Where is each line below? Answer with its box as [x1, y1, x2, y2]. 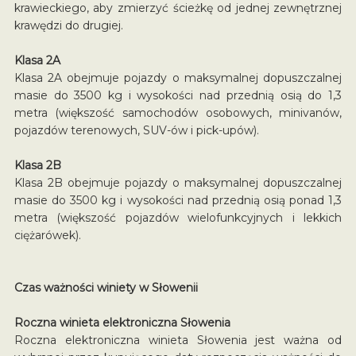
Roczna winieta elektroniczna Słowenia [14, 315, 230, 330]
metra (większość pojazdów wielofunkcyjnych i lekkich [14, 210, 342, 225]
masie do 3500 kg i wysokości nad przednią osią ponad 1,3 [14, 192, 342, 207]
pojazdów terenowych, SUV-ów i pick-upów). [14, 122, 259, 137]
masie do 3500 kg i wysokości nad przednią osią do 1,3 [14, 87, 342, 103]
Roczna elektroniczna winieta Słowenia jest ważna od [14, 332, 342, 347]
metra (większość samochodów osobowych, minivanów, [14, 105, 342, 120]
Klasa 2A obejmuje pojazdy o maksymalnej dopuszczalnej [14, 70, 342, 85]
